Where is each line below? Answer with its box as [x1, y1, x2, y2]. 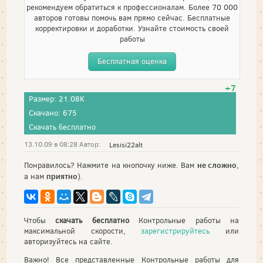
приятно [46, 170, 77, 181]
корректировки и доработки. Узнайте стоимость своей [35, 23, 229, 33]
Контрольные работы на [129, 215, 240, 225]
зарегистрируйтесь [141, 226, 210, 236]
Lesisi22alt [109, 140, 143, 150]
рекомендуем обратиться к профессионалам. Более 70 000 [26, 2, 238, 12]
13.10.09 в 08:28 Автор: [24, 140, 100, 150]
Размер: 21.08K [29, 94, 85, 104]
